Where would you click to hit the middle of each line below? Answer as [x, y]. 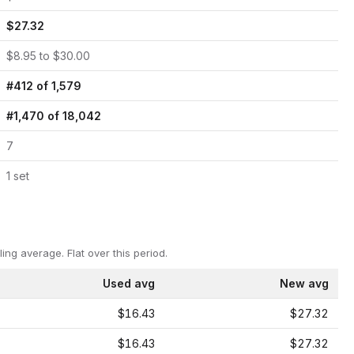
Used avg [129, 283]
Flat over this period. [116, 253]
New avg [304, 283]
